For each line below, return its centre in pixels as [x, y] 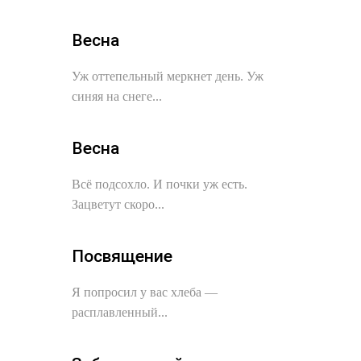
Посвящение [122, 256]
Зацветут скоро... [118, 204]
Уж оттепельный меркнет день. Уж [168, 76]
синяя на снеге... [117, 96]
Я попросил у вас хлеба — [145, 292]
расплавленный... [120, 312]
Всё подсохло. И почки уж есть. [160, 184]
